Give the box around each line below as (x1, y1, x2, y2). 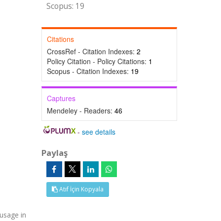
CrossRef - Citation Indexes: (46, 46, 137, 56)
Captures (46, 93, 75, 103)
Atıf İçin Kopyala (57, 185, 104, 193)
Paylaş (41, 147, 68, 158)
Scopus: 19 (46, 1, 84, 11)
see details (82, 127, 116, 137)
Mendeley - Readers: (46, 106, 114, 115)
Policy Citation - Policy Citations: (46, 56, 148, 66)
